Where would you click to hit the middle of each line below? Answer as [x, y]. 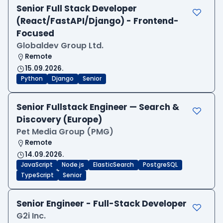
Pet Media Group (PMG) [65, 132]
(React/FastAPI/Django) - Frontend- [98, 21]
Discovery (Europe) [59, 120]
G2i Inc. [31, 216]
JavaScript [37, 165]
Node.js [73, 165]
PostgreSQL [160, 165]
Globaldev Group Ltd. [60, 46]
